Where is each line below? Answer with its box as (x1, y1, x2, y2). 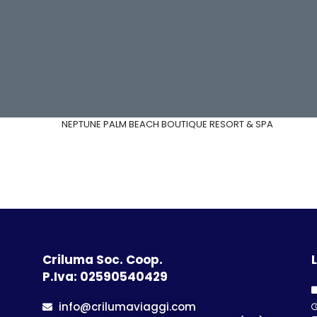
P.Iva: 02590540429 (42, 268, 168, 285)
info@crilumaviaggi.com (58, 299, 196, 314)
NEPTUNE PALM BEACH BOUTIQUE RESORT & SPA (62, 117, 273, 131)
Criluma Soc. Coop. (42, 251, 163, 268)
